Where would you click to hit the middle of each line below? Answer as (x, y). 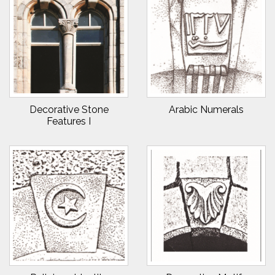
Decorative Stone (69, 110)
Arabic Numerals (206, 110)
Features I (69, 121)
